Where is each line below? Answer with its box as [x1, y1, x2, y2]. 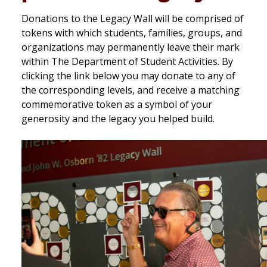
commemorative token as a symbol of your [21, 97, 212, 111]
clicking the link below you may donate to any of [21, 69, 235, 82]
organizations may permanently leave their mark [21, 40, 240, 54]
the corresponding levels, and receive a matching [21, 83, 240, 97]
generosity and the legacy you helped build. [21, 111, 215, 125]
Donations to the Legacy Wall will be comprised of [21, 11, 244, 25]
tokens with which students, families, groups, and [21, 26, 242, 39]
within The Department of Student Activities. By [21, 54, 233, 68]
